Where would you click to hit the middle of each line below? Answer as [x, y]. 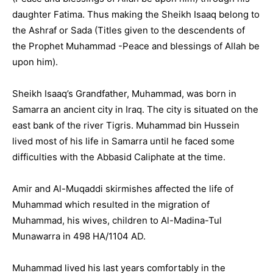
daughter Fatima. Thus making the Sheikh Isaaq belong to [136, 14]
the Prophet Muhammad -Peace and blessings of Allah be [136, 46]
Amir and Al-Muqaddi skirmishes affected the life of [123, 189]
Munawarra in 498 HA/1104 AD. [79, 236]
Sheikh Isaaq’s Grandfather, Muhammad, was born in [124, 94]
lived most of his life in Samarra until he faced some [123, 141]
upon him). [35, 62]
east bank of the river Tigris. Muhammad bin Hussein [126, 125]
